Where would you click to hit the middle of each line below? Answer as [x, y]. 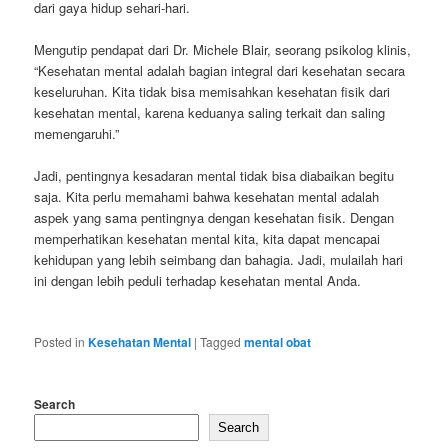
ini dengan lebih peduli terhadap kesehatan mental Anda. [198, 281]
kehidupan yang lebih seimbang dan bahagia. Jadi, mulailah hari [219, 260]
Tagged [221, 342]
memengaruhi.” [77, 134]
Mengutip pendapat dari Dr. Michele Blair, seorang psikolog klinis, [223, 50]
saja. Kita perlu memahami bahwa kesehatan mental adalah [207, 197]
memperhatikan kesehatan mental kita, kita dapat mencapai [207, 239]
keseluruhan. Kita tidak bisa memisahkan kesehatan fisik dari [212, 92]
